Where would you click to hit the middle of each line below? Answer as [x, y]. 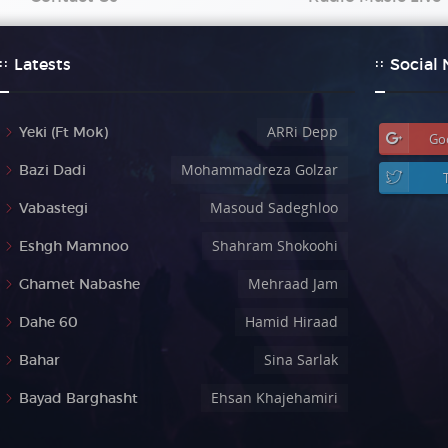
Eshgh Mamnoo [74, 246]
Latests [43, 64]
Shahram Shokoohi [274, 245]
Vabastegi [54, 208]
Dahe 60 [49, 322]
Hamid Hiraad [291, 321]
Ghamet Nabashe [80, 284]
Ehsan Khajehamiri [274, 397]
